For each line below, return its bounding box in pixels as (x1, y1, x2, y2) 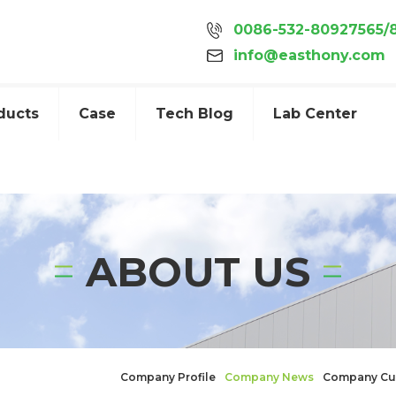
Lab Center (273, 105, 357, 122)
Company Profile (120, 370, 216, 384)
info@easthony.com (233, 47, 385, 64)
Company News (225, 370, 314, 384)
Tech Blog (156, 105, 233, 122)
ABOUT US (86, 246, 310, 296)
